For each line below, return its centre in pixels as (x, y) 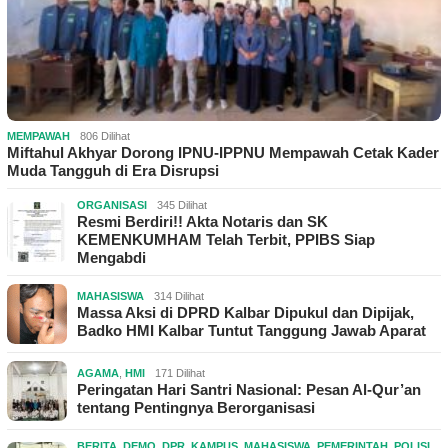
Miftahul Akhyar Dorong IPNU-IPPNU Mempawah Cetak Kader (223, 152)
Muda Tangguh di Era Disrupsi (113, 170)
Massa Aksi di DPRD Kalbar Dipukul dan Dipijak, (245, 312)
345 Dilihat (182, 204)
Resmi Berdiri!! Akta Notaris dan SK (202, 221)
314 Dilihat (179, 295)
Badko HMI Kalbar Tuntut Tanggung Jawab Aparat (251, 330)
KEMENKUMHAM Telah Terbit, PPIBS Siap (226, 239)
